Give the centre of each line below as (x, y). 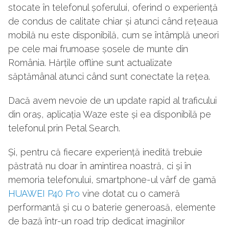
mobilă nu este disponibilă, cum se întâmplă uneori (113, 35)
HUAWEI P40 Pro (44, 194)
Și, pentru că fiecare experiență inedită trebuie (105, 152)
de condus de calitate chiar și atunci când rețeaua (113, 21)
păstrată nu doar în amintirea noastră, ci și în (100, 166)
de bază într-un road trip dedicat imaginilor (97, 221)
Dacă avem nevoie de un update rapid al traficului (112, 101)
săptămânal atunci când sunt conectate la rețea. (109, 77)
